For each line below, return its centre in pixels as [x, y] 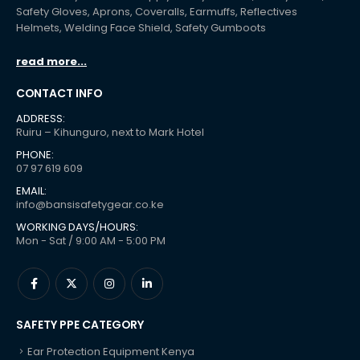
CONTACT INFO [59, 93]
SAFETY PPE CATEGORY [80, 324]
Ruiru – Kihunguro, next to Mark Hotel [110, 132]
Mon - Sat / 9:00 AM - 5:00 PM [91, 240]
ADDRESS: [41, 118]
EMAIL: [31, 190]
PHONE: [35, 154]
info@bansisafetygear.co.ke [90, 204]
